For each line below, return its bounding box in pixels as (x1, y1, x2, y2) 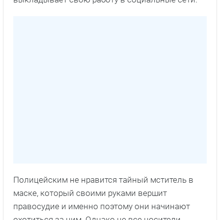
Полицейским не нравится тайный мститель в (13, 174, 193, 185)
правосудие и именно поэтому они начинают (13, 201, 190, 211)
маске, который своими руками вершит (13, 188, 167, 198)
